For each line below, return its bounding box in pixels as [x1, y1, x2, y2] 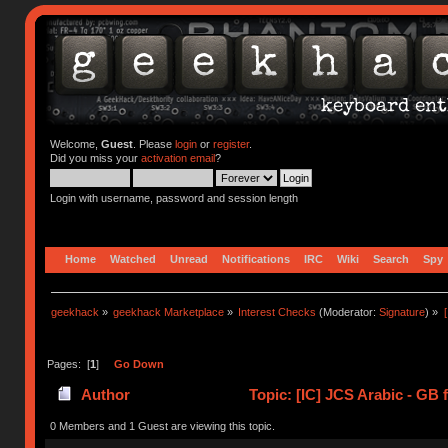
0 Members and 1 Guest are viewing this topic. [49, 419, 275, 432]
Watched [110, 252, 157, 265]
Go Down [113, 357, 164, 370]
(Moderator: [316, 305, 380, 318]
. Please [132, 138, 175, 150]
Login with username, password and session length [49, 192, 298, 204]
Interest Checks [238, 305, 317, 318]
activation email [140, 152, 215, 164]
